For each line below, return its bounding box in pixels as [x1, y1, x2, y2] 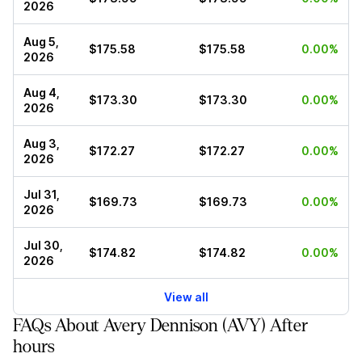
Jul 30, [23, 238, 63, 253]
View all [163, 289, 208, 304]
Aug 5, [23, 35, 59, 49]
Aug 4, [23, 86, 60, 100]
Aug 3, [23, 137, 60, 151]
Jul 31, [23, 187, 60, 202]
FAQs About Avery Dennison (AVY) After [13, 316, 308, 336]
